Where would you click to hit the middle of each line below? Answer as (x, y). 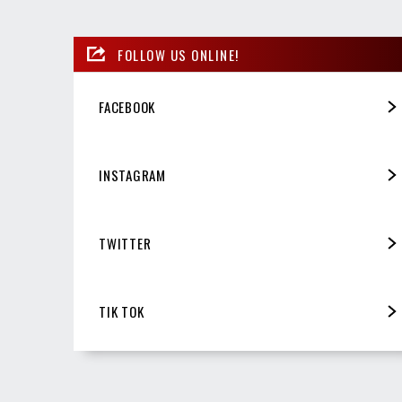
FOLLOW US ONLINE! (179, 54)
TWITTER (125, 243)
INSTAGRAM (132, 175)
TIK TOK (122, 311)
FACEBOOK (127, 106)
